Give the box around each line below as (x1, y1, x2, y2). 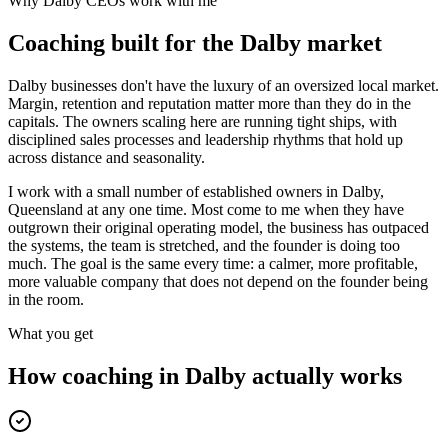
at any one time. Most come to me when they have (83, 200, 404, 218)
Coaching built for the (8, 29, 240, 56)
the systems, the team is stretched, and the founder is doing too (8, 236, 400, 254)
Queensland (8, 200, 83, 218)
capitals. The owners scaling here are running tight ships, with (8, 112, 397, 130)
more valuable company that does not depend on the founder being (8, 272, 428, 290)
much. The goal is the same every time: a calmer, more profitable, (8, 254, 418, 272)
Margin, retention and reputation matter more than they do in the (8, 94, 411, 112)
